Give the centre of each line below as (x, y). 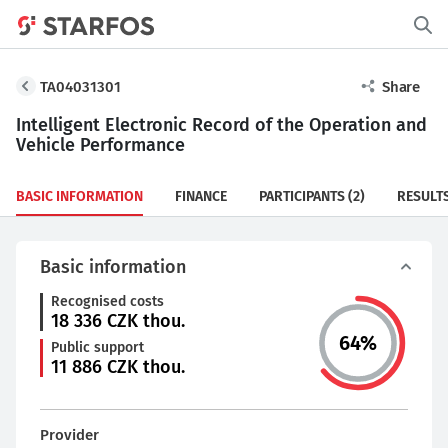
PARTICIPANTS (302, 196)
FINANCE (201, 196)
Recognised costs (107, 301)
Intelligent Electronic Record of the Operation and (221, 125)
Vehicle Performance (100, 145)
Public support (97, 347)
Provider (69, 435)
